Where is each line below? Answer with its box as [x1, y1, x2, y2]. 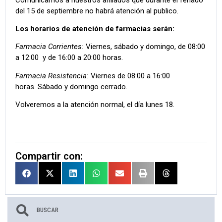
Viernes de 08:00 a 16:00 [89, 71, 170, 80]
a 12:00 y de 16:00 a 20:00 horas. [15, 53, 123, 62]
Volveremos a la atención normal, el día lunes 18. [15, 100, 174, 110]
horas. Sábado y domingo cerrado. [15, 82, 127, 91]
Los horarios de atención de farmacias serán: [15, 24, 174, 34]
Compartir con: [15, 150, 83, 162]
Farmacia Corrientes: [15, 42, 84, 52]
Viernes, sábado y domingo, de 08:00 [84, 42, 205, 52]
